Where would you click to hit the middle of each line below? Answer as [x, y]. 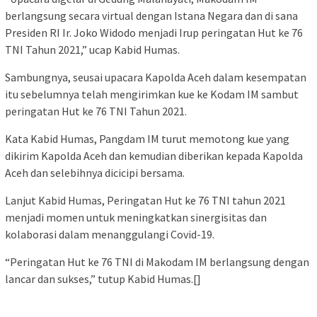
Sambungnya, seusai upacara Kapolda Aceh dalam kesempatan [156, 77]
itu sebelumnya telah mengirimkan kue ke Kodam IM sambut [152, 94]
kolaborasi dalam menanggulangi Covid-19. [110, 235]
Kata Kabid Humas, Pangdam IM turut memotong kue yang [147, 139]
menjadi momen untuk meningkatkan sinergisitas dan [136, 218]
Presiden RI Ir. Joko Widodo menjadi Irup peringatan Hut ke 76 [154, 33]
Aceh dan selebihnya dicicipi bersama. [95, 173]
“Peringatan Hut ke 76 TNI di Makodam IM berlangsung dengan [157, 262]
